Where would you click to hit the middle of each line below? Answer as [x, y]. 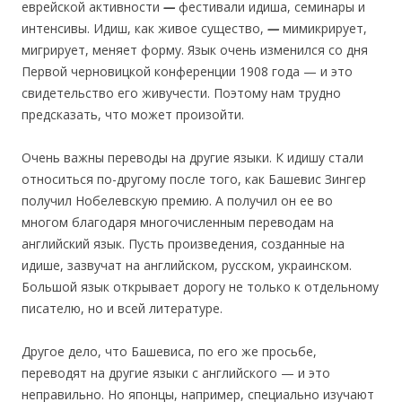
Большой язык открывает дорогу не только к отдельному [200, 286]
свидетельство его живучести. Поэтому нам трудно [181, 92]
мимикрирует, [323, 28]
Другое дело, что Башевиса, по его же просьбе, [169, 351]
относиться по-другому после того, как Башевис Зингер [194, 179]
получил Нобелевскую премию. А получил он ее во [177, 200]
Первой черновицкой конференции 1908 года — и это [187, 71]
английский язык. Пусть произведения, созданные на [183, 243]
